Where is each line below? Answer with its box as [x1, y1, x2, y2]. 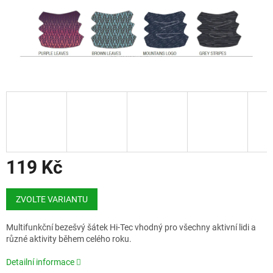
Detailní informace [6, 257, 74, 268]
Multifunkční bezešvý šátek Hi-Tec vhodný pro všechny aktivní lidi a [6, 222, 256, 233]
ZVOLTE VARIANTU [16, 194, 88, 205]
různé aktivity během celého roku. [6, 234, 132, 244]
